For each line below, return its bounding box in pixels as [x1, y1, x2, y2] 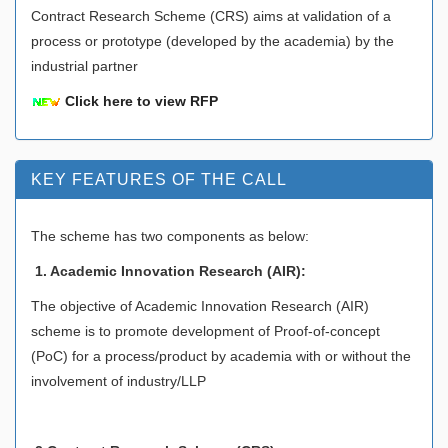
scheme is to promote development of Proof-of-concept [31, 322, 380, 339]
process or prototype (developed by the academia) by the [31, 32, 394, 49]
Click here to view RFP [65, 92, 218, 109]
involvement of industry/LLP [31, 372, 206, 389]
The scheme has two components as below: [31, 227, 309, 244]
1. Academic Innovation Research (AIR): [35, 262, 310, 279]
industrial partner [31, 57, 138, 74]
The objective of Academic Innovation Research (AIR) [31, 297, 369, 314]
